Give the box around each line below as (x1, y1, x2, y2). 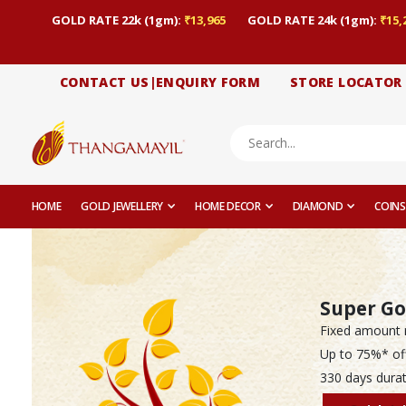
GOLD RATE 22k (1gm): (52, 11, 184, 28)
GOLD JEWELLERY (81, 198, 164, 215)
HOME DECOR (194, 198, 261, 215)
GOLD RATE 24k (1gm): (247, 11, 380, 28)
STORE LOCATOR (290, 73, 402, 92)
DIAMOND (292, 198, 343, 215)
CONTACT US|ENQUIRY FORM (60, 73, 261, 92)
